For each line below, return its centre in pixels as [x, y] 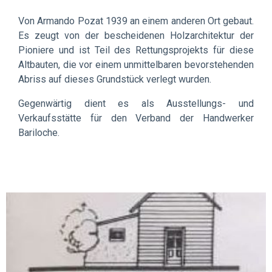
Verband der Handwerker [195, 118]
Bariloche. [40, 132]
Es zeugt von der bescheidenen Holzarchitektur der [136, 35]
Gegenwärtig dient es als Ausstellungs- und [136, 103]
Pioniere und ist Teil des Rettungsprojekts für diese [136, 50]
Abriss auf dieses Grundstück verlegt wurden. [115, 79]
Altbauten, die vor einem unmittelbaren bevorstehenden [136, 64]
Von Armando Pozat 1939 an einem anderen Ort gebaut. [136, 21]
